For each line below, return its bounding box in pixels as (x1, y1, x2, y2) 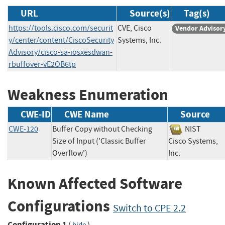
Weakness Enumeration (8, 84, 168, 105)
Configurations (8, 196, 113, 217)
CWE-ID (21, 108, 51, 121)
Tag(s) (184, 7, 210, 20)
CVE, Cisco (118, 23, 152, 33)
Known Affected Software (8, 173, 182, 194)
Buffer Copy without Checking (52, 124, 152, 135)
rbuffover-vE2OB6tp (9, 59, 76, 69)
